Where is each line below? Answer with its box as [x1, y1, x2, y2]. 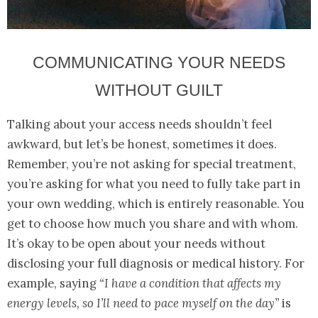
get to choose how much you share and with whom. [7, 216, 298, 232]
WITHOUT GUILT [95, 81, 223, 100]
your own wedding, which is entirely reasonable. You [7, 196, 305, 212]
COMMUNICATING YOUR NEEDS [33, 53, 285, 72]
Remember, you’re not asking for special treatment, [7, 156, 296, 172]
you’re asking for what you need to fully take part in [7, 176, 301, 192]
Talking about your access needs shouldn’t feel [7, 116, 272, 133]
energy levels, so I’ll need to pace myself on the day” [7, 295, 279, 312]
